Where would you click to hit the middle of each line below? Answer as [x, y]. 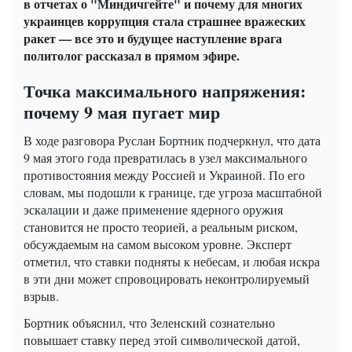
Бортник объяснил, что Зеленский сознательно [149, 322]
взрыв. [41, 295]
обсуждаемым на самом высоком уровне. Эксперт [158, 244]
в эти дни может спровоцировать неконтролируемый [167, 278]
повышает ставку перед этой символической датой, [162, 339]
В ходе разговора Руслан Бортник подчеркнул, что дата [172, 140]
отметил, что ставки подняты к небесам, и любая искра [172, 261]
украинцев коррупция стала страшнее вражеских [165, 20]
